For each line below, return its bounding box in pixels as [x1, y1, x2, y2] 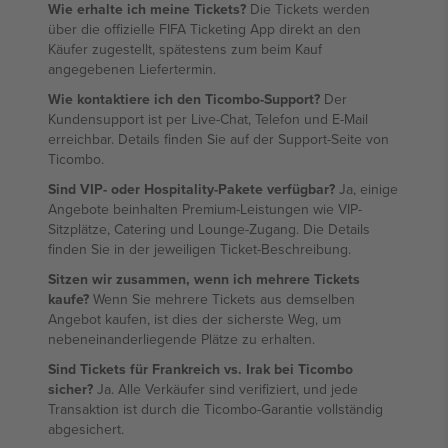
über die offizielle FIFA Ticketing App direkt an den [48, 19, 361, 39]
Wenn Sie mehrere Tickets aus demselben [89, 289, 355, 309]
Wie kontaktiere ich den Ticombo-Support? [48, 89, 320, 109]
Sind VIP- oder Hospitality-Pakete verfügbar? [48, 179, 335, 199]
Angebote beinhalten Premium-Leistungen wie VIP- [48, 199, 362, 219]
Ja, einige [335, 179, 398, 199]
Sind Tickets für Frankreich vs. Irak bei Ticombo [48, 359, 353, 379]
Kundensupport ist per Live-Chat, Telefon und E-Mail [48, 109, 368, 129]
